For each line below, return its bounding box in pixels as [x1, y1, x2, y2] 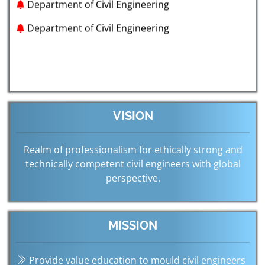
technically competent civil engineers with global [25, 157, 241, 170]
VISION [112, 109, 153, 123]
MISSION [108, 218, 157, 232]
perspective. [105, 172, 160, 185]
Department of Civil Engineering [27, 14, 169, 27]
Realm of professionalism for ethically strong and [23, 143, 243, 156]
